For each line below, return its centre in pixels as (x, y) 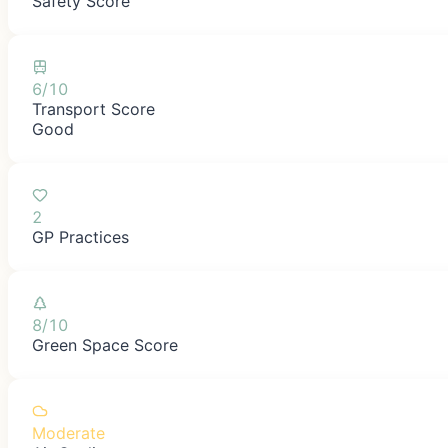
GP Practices (80, 236)
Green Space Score (105, 344)
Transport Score (93, 108)
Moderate (68, 432)
